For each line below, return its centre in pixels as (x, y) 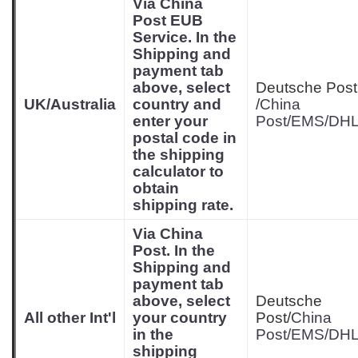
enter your (170, 121)
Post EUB (168, 20)
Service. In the (185, 37)
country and (177, 104)
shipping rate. (183, 205)
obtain (156, 188)
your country (180, 318)
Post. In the (174, 251)
